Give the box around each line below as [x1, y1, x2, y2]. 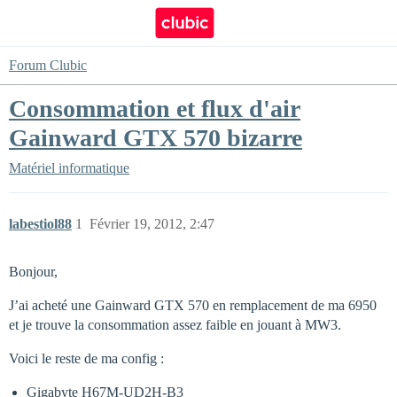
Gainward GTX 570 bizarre [9, 124, 302, 152]
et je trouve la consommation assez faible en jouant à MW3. [9, 317, 341, 332]
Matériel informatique [9, 160, 129, 175]
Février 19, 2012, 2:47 [90, 216, 214, 231]
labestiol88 [9, 216, 72, 231]
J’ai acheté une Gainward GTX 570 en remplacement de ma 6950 [9, 298, 377, 313]
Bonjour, [9, 264, 58, 279]
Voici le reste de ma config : [9, 351, 164, 366]
